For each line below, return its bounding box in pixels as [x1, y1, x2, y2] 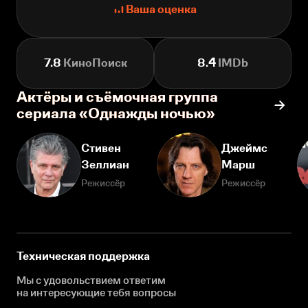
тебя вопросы [105, 287, 176, 299]
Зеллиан [81, 158, 129, 172]
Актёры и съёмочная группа [16, 88, 218, 106]
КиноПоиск [60, 56, 127, 70]
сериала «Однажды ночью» [16, 104, 215, 122]
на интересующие [16, 287, 105, 299]
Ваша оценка [125, 3, 197, 16]
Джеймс [221, 142, 267, 155]
